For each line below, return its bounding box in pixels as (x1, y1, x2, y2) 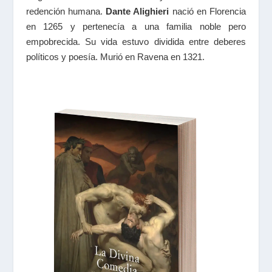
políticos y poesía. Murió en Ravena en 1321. (25, 52, 205, 63)
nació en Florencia (169, 6, 246, 17)
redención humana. (25, 6, 106, 17)
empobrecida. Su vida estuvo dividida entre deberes (25, 36, 246, 47)
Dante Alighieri (106, 6, 169, 17)
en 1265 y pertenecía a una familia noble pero (25, 21, 246, 32)
